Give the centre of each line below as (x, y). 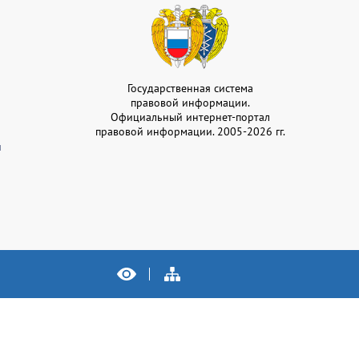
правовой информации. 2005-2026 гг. (190, 131)
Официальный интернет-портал (190, 117)
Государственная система (190, 88)
